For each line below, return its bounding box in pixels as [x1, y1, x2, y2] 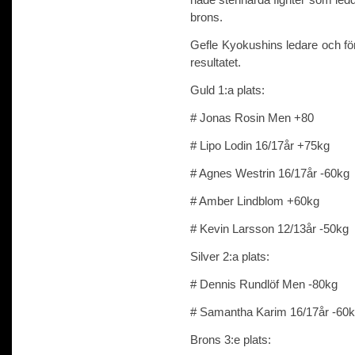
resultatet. [190, 55, 241, 69]
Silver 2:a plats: [190, 249, 269, 263]
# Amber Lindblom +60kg [190, 193, 319, 208]
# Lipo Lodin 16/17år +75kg [190, 138, 330, 152]
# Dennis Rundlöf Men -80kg [190, 277, 338, 291]
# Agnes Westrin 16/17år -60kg [190, 166, 349, 180]
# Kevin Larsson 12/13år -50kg [190, 221, 349, 235]
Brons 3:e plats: [190, 332, 271, 346]
